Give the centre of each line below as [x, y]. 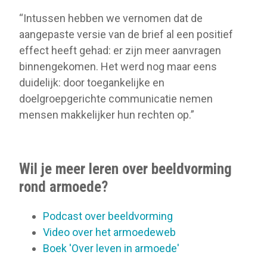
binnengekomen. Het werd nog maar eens [118, 66]
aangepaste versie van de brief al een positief [126, 34]
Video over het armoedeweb [109, 232]
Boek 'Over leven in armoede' [111, 248]
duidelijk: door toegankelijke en [92, 82]
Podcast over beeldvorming [108, 216]
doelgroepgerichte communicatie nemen [116, 98]
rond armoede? [63, 187]
